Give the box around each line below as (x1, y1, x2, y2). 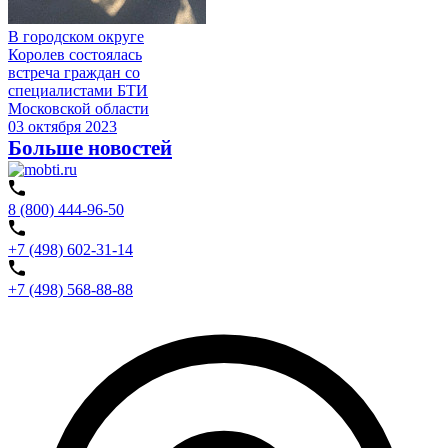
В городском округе (8, 27, 144, 45)
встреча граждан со (8, 63, 140, 81)
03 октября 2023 (8, 117, 117, 135)
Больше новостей (8, 135, 172, 160)
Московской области (8, 99, 149, 117)
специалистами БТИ (8, 81, 148, 99)
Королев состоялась (8, 45, 142, 63)
